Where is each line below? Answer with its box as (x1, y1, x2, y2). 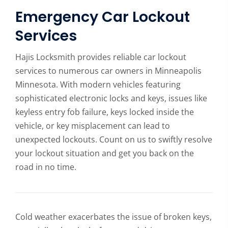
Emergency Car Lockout (15, 6, 190, 27)
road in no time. (15, 161, 76, 173)
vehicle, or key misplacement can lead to (15, 120, 170, 131)
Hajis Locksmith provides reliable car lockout (15, 51, 186, 63)
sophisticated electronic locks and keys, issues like (15, 92, 207, 104)
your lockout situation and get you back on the (15, 147, 194, 159)
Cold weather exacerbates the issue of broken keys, (15, 211, 212, 222)
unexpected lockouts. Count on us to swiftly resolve (15, 133, 212, 145)
